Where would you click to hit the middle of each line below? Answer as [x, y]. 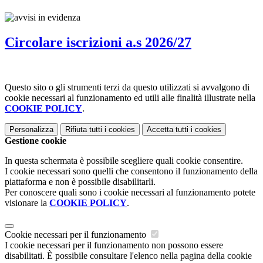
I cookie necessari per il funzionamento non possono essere [114, 245]
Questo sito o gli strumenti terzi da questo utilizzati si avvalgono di [127, 87]
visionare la [27, 203]
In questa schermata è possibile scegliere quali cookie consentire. [124, 160]
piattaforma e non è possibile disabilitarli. [80, 181]
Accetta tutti [168, 129]
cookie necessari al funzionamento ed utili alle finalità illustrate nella [130, 97]
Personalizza [31, 129]
